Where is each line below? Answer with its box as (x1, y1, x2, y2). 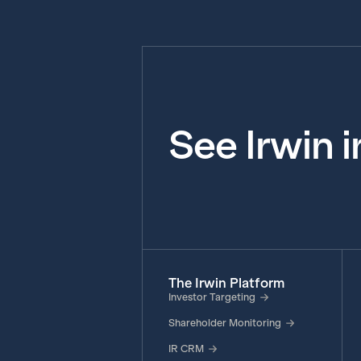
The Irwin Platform (168, 276, 284, 291)
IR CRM (168, 343, 204, 355)
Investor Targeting (168, 292, 255, 303)
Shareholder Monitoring (168, 317, 281, 329)
